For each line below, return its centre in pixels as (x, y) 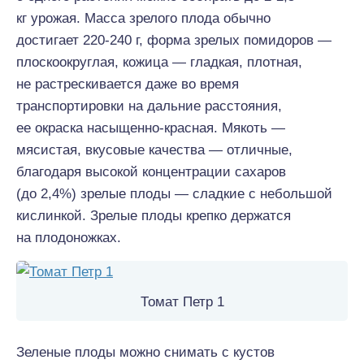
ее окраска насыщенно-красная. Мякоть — (151, 128)
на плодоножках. (69, 238)
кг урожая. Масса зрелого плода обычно (143, 18)
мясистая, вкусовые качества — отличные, (154, 150)
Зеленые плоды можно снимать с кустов (145, 352)
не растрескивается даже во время (128, 84)
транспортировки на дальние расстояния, (149, 106)
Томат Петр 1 (182, 302)
